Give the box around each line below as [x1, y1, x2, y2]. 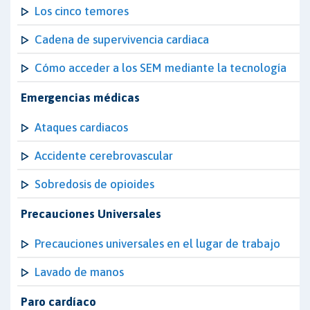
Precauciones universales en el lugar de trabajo [35, 237, 280, 250]
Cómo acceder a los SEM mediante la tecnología [35, 61, 286, 75]
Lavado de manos [35, 265, 124, 279]
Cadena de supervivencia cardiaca [35, 33, 209, 46]
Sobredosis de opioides [35, 177, 154, 191]
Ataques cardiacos [35, 120, 128, 134]
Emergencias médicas [21, 91, 140, 104]
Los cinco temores [35, 4, 129, 18]
